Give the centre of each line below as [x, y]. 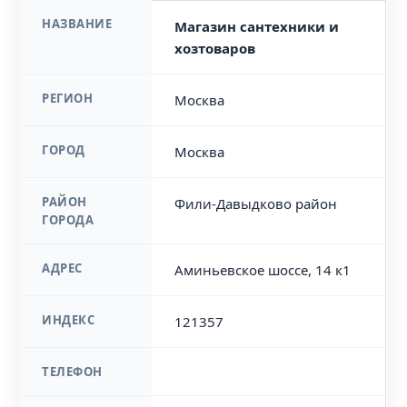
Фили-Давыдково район [256, 203]
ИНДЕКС [69, 320]
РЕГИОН [68, 98]
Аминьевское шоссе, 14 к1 [263, 270]
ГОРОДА [68, 220]
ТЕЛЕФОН [72, 372]
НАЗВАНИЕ [77, 24]
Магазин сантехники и [257, 26]
